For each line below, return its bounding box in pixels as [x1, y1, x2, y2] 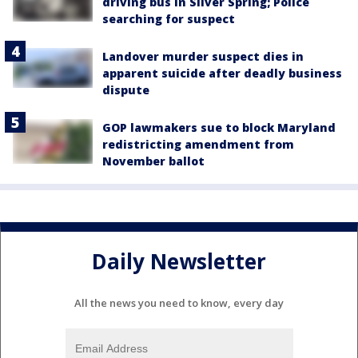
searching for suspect [102, 10, 235, 26]
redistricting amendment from [102, 136, 294, 152]
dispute [102, 82, 149, 97]
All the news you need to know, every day [74, 295, 284, 310]
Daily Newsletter [92, 247, 266, 276]
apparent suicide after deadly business [102, 65, 342, 81]
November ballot [102, 153, 205, 169]
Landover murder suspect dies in [102, 48, 304, 64]
